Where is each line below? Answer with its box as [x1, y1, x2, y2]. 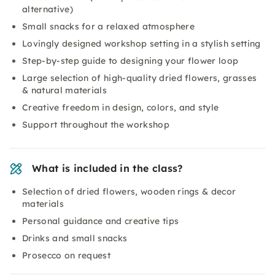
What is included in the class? [32, 162, 183, 174]
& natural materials [22, 85, 107, 96]
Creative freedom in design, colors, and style [22, 102, 219, 113]
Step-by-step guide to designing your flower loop [22, 55, 239, 66]
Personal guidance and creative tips [22, 215, 179, 227]
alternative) [22, 4, 73, 15]
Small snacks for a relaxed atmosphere [22, 21, 195, 32]
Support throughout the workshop [22, 119, 169, 130]
